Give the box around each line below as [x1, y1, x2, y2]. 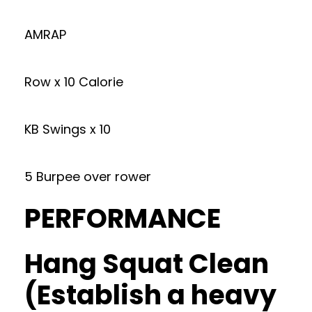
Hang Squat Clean [24, 245, 269, 282]
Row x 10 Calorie [24, 73, 123, 91]
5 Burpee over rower [24, 168, 151, 185]
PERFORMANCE [24, 200, 221, 237]
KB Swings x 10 [24, 120, 111, 138]
